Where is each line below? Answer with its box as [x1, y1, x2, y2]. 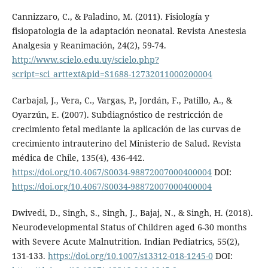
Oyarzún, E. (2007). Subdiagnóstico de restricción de [11, 108, 223, 120]
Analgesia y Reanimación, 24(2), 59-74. [11, 39, 166, 51]
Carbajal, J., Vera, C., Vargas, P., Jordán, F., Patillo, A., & [11, 94, 232, 106]
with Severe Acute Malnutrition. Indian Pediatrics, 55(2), [11, 235, 240, 247]
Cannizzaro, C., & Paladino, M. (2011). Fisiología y [11, 10, 209, 22]
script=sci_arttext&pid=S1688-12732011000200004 [11, 68, 212, 80]
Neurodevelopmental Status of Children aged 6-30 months [11, 221, 246, 233]
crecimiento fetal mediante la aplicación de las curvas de [11, 123, 241, 135]
